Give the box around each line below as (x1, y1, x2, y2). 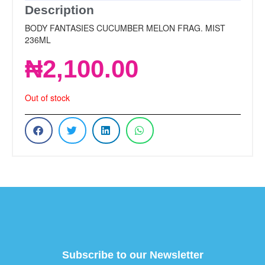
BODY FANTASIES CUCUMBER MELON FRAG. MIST (24, 21, 225, 34)
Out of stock (24, 92, 70, 104)
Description (24, 2, 94, 17)
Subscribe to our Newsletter (62, 249, 203, 261)
